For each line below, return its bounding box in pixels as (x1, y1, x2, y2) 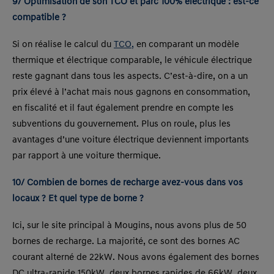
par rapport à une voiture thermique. (12, 151, 161, 161)
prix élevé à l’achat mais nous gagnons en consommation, (12, 87, 250, 97)
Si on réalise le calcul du (12, 40, 114, 50)
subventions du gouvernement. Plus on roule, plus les (12, 119, 231, 129)
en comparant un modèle (134, 40, 239, 50)
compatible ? (12, 13, 66, 23)
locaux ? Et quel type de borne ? (12, 194, 144, 204)
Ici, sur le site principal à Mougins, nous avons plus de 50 (12, 221, 246, 231)
